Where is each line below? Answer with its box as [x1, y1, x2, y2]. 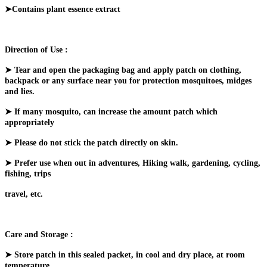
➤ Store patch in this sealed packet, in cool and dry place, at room [5, 250, 245, 259]
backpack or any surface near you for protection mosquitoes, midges [5, 76, 252, 85]
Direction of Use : [5, 45, 68, 54]
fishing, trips [5, 169, 51, 178]
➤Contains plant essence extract [5, 4, 120, 14]
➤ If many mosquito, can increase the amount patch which [5, 107, 218, 116]
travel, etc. [5, 189, 43, 198]
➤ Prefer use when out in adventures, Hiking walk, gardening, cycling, [5, 158, 260, 167]
